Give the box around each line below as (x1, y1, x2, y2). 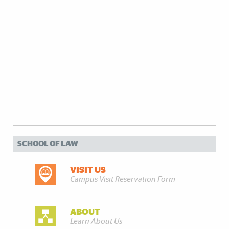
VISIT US (70, 166, 106, 175)
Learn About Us (70, 218, 123, 226)
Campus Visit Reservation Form (70, 176, 176, 184)
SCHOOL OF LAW (17, 140, 78, 148)
